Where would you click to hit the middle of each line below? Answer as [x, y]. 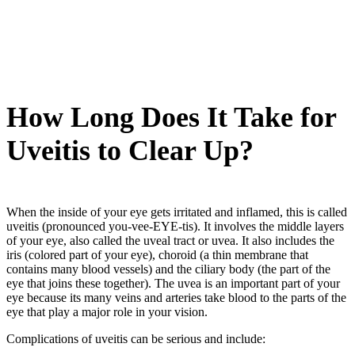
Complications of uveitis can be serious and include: [136, 338]
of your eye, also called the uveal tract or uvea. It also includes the [170, 240]
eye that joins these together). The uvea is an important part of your [173, 283]
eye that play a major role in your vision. [107, 311]
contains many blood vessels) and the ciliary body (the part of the [168, 269]
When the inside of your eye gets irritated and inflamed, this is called [177, 212]
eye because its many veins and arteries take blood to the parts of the [176, 297]
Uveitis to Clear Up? [130, 150]
